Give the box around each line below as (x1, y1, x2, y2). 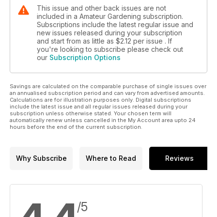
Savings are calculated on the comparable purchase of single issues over (10, 82, 206, 90)
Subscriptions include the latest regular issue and (37, 20, 193, 29)
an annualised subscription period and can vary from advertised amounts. (10, 89, 205, 96)
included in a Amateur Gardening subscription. (37, 12, 183, 20)
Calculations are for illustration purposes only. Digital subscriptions (10, 96, 191, 103)
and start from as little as (37, 36, 116, 45)
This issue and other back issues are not (37, 3, 166, 12)
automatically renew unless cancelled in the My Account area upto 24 (10, 116, 196, 124)
